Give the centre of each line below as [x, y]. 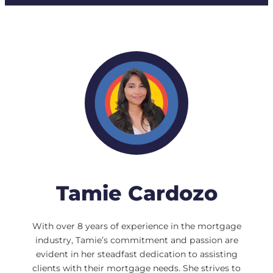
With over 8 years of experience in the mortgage [136, 226]
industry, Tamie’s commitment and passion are [136, 240]
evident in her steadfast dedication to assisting [136, 254]
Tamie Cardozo [136, 193]
